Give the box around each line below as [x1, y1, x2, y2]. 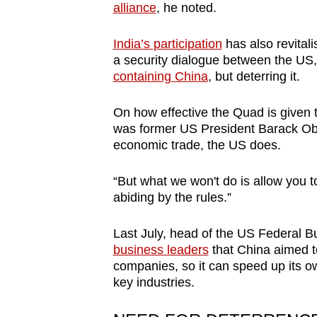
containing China [113, 69, 208, 83]
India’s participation [113, 36, 222, 51]
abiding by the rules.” [113, 190, 231, 204]
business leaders [113, 242, 209, 257]
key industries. [113, 275, 195, 289]
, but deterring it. [207, 69, 300, 83]
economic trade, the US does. [113, 137, 281, 152]
